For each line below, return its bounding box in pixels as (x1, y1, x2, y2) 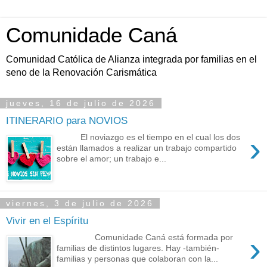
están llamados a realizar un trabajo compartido (57, 143, 237, 153)
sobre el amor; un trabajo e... (57, 154, 167, 164)
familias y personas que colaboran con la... (57, 254, 219, 264)
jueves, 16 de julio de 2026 (6, 98, 156, 108)
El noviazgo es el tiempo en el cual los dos (57, 132, 241, 142)
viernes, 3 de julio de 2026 (6, 198, 154, 208)
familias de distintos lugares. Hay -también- (57, 243, 220, 253)
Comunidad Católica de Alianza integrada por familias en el (6, 54, 257, 64)
